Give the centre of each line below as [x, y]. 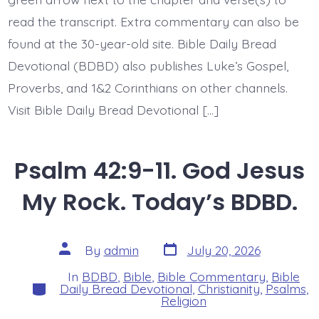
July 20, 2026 [224, 250]
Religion [184, 301]
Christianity [229, 289]
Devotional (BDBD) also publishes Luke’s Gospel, [148, 66]
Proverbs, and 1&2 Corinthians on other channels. [147, 88]
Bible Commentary [211, 277]
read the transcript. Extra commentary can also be [153, 22]
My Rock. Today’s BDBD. [159, 202]
